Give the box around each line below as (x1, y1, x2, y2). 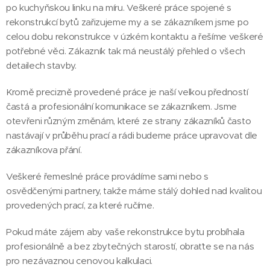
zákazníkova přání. (6, 144, 82, 155)
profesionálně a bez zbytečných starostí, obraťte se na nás (6, 240, 254, 252)
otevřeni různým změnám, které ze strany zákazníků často (6, 115, 251, 127)
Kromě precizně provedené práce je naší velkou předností (6, 86, 248, 98)
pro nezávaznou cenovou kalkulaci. (6, 255, 152, 266)
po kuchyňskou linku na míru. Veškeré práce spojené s (6, 2, 232, 13)
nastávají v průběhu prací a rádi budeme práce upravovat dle (6, 130, 258, 141)
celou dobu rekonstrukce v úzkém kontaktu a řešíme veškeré (6, 31, 263, 42)
